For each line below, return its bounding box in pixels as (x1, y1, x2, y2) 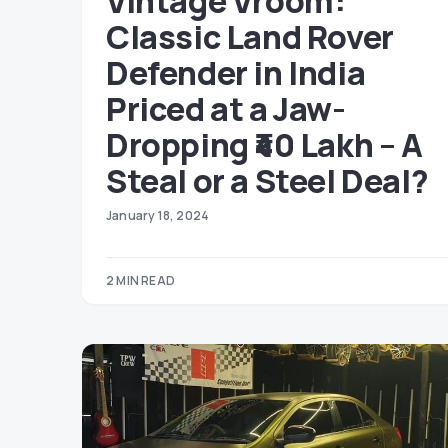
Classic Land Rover (106, 15, 394, 59)
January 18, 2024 (106, 207, 210, 224)
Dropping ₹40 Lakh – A (106, 123, 423, 167)
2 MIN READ (106, 272, 175, 289)
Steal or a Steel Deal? (106, 159, 429, 203)
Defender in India (106, 51, 366, 95)
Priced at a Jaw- (106, 87, 346, 131)
